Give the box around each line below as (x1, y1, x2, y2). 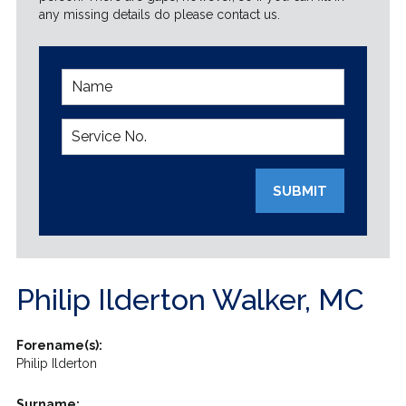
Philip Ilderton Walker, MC (15, 283, 364, 316)
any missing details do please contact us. (38, 7, 280, 22)
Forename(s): (15, 338, 102, 353)
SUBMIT (273, 183, 328, 199)
